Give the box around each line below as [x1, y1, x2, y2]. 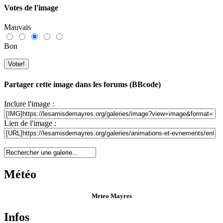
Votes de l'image [4, 3, 58, 12]
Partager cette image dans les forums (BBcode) [4, 80, 161, 89]
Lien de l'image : [4, 118, 56, 127]
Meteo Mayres [91, 192, 132, 200]
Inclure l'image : [4, 99, 54, 108]
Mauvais [4, 23, 31, 32]
